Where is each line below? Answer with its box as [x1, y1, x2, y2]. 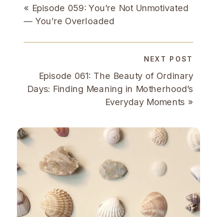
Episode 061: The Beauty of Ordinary [38, 70, 194, 81]
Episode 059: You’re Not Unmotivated [31, 2, 189, 14]
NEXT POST [144, 55, 193, 63]
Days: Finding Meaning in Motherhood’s [27, 83, 193, 94]
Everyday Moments [105, 96, 186, 108]
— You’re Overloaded [24, 15, 115, 27]
